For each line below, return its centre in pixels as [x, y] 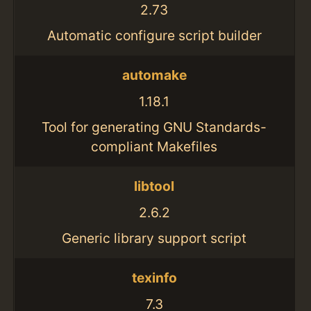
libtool [154, 186]
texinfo [154, 277]
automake [154, 75]
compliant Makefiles [154, 147]
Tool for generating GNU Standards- [154, 127]
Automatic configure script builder [154, 36]
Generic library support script [154, 238]
